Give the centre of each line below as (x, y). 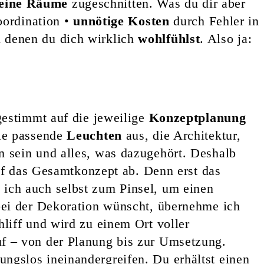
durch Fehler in (214, 21)
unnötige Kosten (121, 21)
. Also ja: (226, 38)
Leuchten (94, 135)
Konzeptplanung (197, 117)
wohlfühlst (169, 38)
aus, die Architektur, (181, 135)
